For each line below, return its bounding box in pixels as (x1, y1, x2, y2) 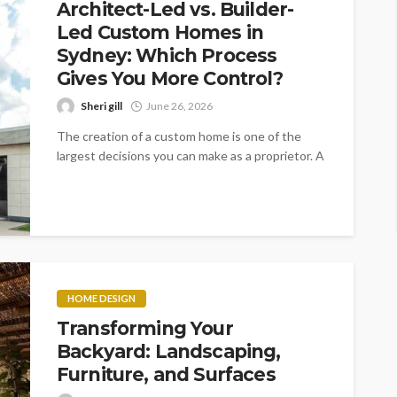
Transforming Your (57, 316, 233, 339)
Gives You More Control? (57, 66, 283, 90)
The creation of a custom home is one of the (57, 128, 301, 144)
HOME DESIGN (67, 292, 136, 304)
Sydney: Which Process (57, 43, 277, 66)
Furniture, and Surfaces (57, 362, 276, 385)
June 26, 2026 (146, 98, 213, 113)
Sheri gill (81, 98, 122, 113)
